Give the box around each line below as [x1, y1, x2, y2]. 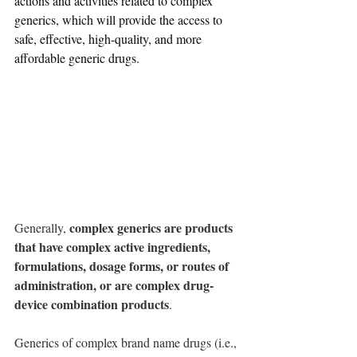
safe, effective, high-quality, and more [14, 30, 205, 47]
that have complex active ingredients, [14, 237, 214, 257]
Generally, [14, 219, 69, 237]
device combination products [14, 295, 169, 314]
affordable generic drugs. [14, 49, 139, 66]
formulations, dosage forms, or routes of [14, 257, 232, 276]
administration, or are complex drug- [14, 276, 214, 295]
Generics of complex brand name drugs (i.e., [14, 334, 240, 351]
